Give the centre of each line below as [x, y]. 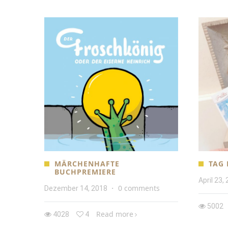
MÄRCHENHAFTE [87, 163]
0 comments [139, 188]
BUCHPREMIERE [85, 172]
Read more [115, 214]
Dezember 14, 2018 [76, 188]
